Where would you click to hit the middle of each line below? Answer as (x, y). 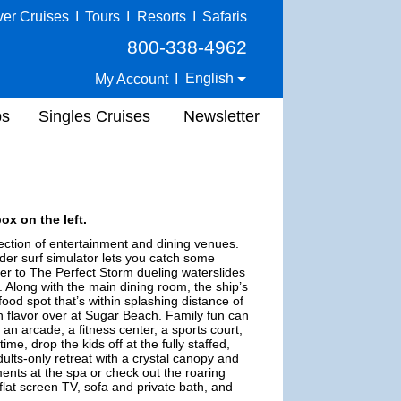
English (212, 78)
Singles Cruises (94, 116)
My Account (132, 79)
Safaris (225, 17)
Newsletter (222, 116)
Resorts (161, 17)
